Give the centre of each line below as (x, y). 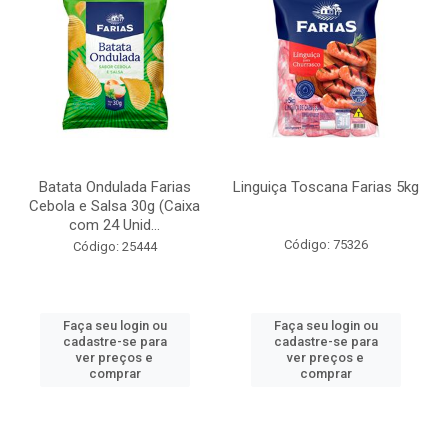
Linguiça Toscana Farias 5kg (325, 187)
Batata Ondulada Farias (114, 187)
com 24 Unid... (114, 225)
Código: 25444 (114, 246)
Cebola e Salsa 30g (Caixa (114, 206)
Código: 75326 (325, 244)
